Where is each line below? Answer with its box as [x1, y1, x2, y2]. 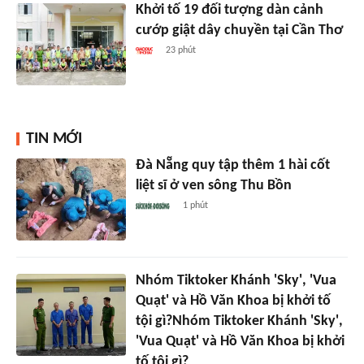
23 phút [166, 45, 197, 56]
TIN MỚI [26, 131, 82, 148]
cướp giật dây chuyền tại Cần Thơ [135, 23, 343, 39]
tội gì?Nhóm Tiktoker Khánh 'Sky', [135, 314, 343, 330]
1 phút [183, 201, 209, 211]
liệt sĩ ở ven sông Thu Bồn [135, 178, 292, 194]
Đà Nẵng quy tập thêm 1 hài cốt [135, 158, 330, 174]
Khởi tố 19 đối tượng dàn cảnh [135, 2, 323, 19]
